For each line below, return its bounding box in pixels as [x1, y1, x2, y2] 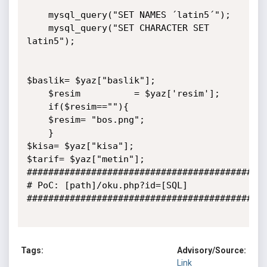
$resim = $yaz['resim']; [26, 88, 48, 99]
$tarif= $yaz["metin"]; [26, 154, 145, 164]
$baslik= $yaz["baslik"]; [26, 75, 156, 86]
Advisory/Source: [177, 246, 246, 256]
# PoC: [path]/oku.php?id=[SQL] [26, 180, 188, 191]
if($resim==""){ [26, 101, 48, 112]
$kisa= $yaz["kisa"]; [26, 141, 134, 151]
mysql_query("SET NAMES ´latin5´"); [26, 10, 48, 20]
